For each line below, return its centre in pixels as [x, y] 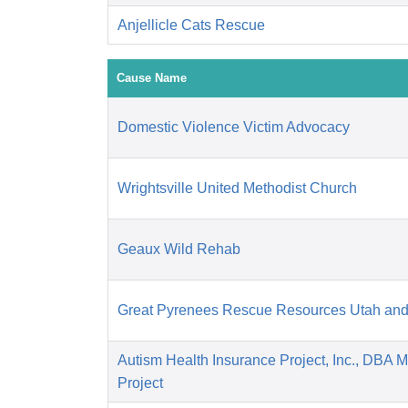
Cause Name [152, 78]
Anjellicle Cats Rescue [191, 25]
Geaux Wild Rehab [179, 250]
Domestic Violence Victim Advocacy [234, 127]
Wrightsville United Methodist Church [237, 189]
